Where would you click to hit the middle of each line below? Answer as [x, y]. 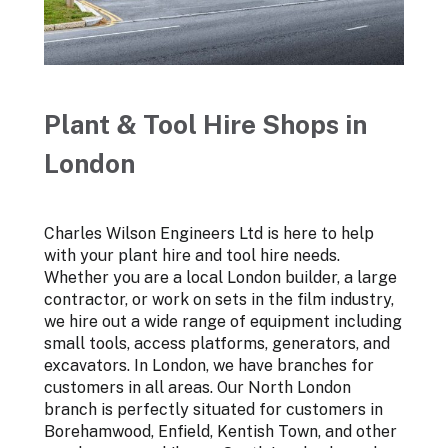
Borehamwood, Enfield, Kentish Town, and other [220, 432]
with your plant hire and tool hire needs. [192, 256]
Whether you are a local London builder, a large [220, 278]
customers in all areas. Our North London [197, 388]
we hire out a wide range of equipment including [223, 322]
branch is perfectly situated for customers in [213, 410]
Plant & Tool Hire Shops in [205, 125]
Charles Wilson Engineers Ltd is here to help [209, 234]
